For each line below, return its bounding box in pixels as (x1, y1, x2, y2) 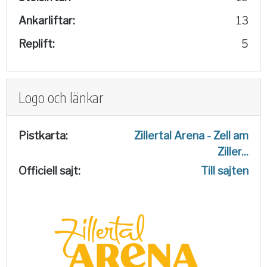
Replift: (18, 38, 55, 50)
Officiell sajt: (18, 164, 80, 177)
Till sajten (201, 164, 249, 177)
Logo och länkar (18, 88, 103, 106)
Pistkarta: (18, 129, 68, 142)
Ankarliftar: (18, 14, 75, 27)
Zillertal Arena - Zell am (134, 129, 249, 142)
